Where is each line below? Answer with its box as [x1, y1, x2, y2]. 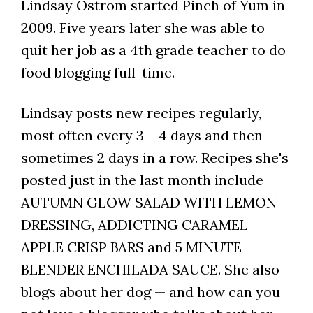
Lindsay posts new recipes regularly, [20, 104, 261, 122]
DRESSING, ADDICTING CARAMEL [20, 216, 248, 234]
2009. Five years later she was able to [20, 19, 265, 37]
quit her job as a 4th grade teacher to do [20, 41, 286, 59]
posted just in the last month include [20, 171, 263, 189]
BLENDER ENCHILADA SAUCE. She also [20, 261, 279, 279]
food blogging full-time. [20, 64, 175, 82]
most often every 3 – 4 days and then [20, 126, 263, 145]
